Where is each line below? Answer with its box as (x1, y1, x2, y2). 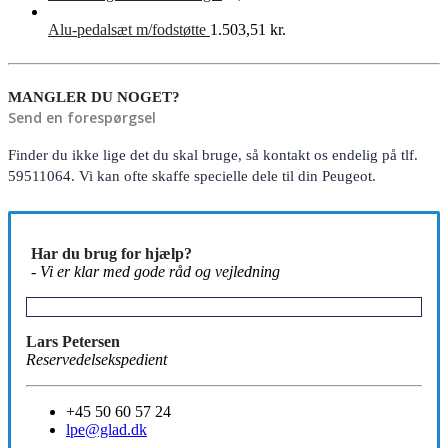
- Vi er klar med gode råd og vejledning (31, 262, 280, 280)
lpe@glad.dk (66, 420, 147, 438)
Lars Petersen (26, 332, 120, 350)
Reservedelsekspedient (26, 350, 167, 368)
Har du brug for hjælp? (31, 244, 192, 262)
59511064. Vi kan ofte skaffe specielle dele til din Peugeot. (8, 167, 376, 184)
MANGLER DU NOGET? (8, 88, 180, 105)
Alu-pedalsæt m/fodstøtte (48, 20, 206, 38)
